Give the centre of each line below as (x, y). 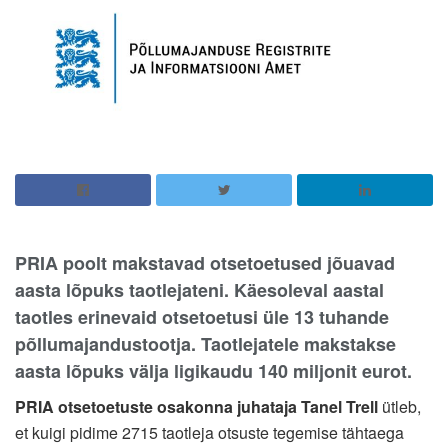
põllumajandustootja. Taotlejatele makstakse (205, 343)
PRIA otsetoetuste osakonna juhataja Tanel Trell (196, 406)
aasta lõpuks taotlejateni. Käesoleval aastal (199, 289)
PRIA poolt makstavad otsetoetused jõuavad (205, 262)
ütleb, (399, 406)
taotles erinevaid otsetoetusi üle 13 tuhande (202, 316)
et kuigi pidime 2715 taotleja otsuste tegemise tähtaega (209, 432)
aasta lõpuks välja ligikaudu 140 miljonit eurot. (213, 370)
